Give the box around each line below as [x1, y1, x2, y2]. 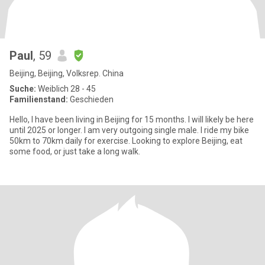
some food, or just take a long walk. [9, 147, 140, 156]
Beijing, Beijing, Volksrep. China [9, 69, 124, 78]
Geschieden [68, 95, 114, 104]
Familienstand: [9, 95, 68, 104]
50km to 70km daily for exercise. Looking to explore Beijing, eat [9, 136, 243, 146]
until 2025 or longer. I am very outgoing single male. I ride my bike [9, 125, 84, 135]
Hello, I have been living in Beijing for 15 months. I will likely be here [9, 115, 31, 124]
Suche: [9, 84, 36, 93]
